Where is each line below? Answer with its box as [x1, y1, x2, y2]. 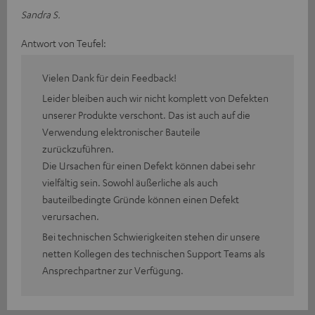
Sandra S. [21, 7, 60, 20]
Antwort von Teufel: [21, 36, 106, 49]
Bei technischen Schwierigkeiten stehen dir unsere [42, 229, 260, 243]
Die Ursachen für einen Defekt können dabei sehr [42, 158, 255, 172]
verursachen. [42, 209, 99, 222]
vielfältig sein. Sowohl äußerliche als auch [42, 175, 218, 188]
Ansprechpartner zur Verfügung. [42, 263, 184, 276]
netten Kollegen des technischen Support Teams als [42, 246, 265, 259]
